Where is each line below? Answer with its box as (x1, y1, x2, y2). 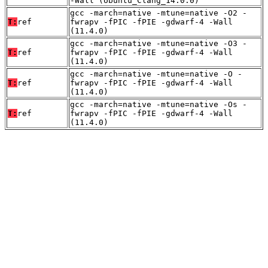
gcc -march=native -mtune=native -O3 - (70, 38, 247, 48)
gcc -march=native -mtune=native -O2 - (70, 8, 247, 17)
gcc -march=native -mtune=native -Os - (70, 99, 247, 109)
